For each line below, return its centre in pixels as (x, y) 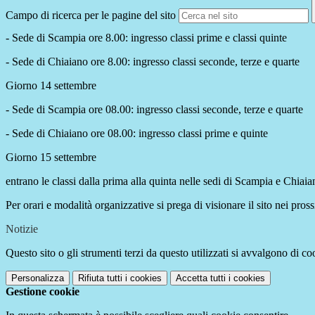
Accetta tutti (201, 278)
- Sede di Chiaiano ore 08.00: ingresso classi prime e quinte (137, 134)
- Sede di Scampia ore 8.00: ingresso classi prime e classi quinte (146, 38)
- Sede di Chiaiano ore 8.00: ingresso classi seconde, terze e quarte (153, 62)
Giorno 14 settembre (51, 86)
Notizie (22, 229)
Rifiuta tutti (100, 278)
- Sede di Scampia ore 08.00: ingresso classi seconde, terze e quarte (154, 110)
